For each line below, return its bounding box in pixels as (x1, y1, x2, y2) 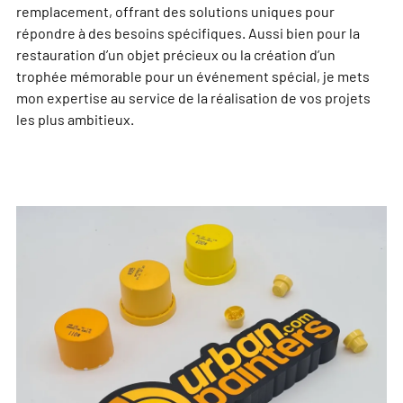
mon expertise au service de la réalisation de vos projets (16, 89, 371, 106)
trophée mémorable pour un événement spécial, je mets (16, 67, 370, 85)
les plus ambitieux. (16, 111, 134, 128)
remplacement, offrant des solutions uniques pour (16, 3, 335, 20)
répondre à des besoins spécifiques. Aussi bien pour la (16, 24, 360, 41)
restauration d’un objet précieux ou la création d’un (16, 46, 336, 63)
